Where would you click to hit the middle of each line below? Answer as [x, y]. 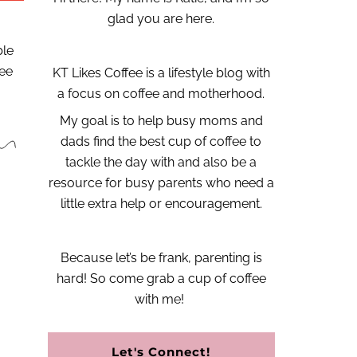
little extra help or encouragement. [161, 204]
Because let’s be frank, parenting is [161, 258]
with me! [161, 299]
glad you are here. [161, 19]
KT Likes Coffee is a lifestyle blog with [161, 73]
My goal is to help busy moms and [161, 121]
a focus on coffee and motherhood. [161, 94]
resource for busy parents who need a [161, 183]
